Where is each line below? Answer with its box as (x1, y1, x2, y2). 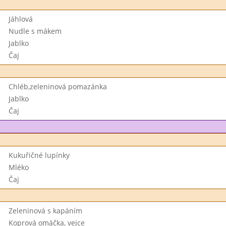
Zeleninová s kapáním (8, 206, 82, 215)
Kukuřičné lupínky (8, 150, 70, 160)
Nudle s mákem (8, 26, 62, 36)
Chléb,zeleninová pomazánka (8, 82, 107, 91)
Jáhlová (8, 14, 33, 24)
